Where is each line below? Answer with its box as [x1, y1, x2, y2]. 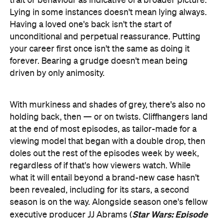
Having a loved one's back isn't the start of [10, 20, 171, 29]
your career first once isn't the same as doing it [10, 44, 190, 54]
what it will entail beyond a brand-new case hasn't [10, 173, 200, 182]
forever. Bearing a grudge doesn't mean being [10, 56, 188, 66]
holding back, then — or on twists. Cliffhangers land [10, 112, 208, 122]
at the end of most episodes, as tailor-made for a [10, 125, 197, 134]
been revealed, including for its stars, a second [10, 185, 189, 195]
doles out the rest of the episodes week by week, [10, 149, 199, 158]
